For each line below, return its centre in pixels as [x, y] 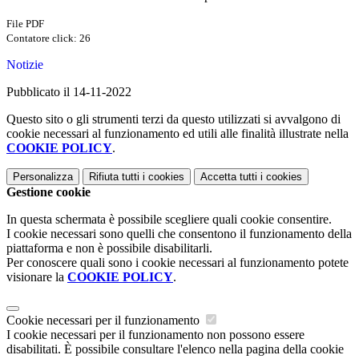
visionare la [37, 277]
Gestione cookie [48, 192]
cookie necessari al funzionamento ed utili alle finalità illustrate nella [177, 134]
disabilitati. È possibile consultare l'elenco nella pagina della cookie [175, 349]
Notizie [25, 65]
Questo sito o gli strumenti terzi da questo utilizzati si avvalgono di [173, 119]
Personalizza [43, 177]
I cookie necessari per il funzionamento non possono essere [155, 335]
